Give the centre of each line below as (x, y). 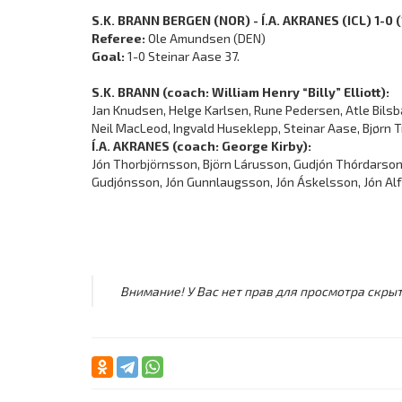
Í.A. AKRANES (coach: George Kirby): (201, 146)
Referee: (118, 38)
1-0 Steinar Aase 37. (184, 56)
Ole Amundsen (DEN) (205, 38)
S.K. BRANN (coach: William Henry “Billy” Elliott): (240, 92)
